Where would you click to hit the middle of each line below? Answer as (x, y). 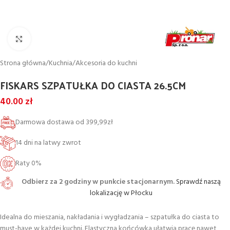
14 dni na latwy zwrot (48, 143)
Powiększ (45, 39)
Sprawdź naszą (199, 182)
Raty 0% (28, 164)
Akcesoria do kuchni (106, 63)
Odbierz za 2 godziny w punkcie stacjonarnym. (98, 182)
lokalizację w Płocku (121, 193)
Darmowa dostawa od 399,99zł (64, 122)
